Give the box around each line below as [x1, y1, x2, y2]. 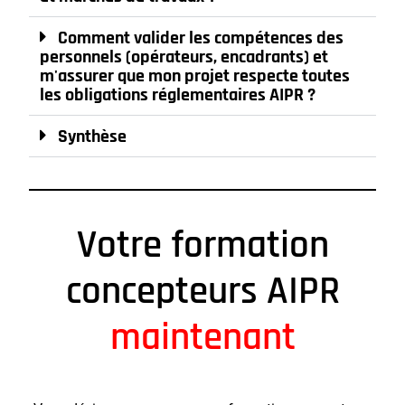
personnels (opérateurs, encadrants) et [40, 45, 329, 70]
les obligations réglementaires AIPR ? [40, 83, 316, 108]
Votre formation [76, 221, 329, 271]
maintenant [109, 313, 296, 363]
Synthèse [58, 125, 127, 149]
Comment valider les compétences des [58, 26, 344, 51]
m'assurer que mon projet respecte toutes [40, 64, 351, 89]
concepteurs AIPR [65, 267, 340, 317]
